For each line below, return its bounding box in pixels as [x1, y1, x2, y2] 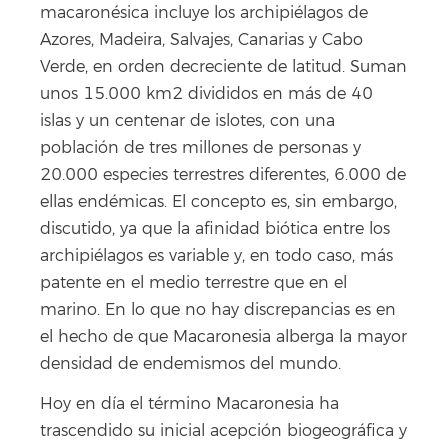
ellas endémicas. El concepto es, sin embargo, [40, 191, 397, 212]
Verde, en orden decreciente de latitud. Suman [40, 56, 407, 77]
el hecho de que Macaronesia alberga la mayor [40, 326, 407, 347]
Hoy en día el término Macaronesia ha [40, 394, 339, 415]
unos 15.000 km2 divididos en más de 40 [40, 83, 373, 104]
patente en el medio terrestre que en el [40, 272, 347, 293]
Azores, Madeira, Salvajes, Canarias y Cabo [40, 29, 363, 50]
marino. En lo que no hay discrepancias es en [40, 299, 396, 320]
